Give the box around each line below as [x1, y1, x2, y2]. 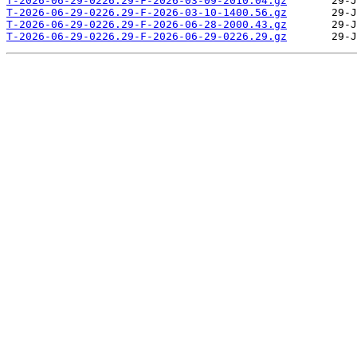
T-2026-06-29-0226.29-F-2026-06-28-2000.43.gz [6, 18, 287, 31]
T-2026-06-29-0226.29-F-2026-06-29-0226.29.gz [6, 30, 287, 43]
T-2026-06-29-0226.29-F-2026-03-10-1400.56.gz [6, 6, 287, 19]
